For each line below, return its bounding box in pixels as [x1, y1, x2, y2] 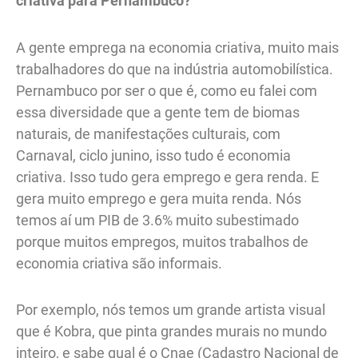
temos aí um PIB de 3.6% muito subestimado [16, 211, 299, 229]
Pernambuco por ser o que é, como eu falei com [16, 82, 317, 99]
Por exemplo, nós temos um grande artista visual [16, 301, 325, 319]
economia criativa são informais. [16, 254, 225, 272]
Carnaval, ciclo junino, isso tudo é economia [16, 146, 291, 164]
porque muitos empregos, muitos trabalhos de [16, 233, 308, 250]
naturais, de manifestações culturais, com [16, 125, 280, 142]
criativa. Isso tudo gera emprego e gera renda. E [16, 168, 319, 185]
